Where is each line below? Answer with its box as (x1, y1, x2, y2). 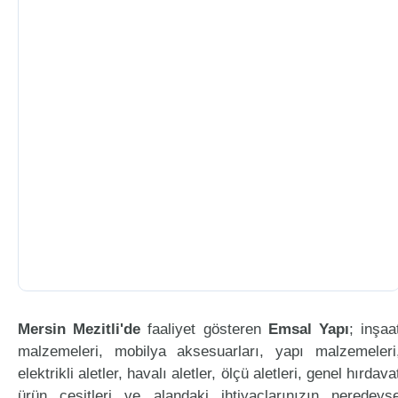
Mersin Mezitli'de (18, 321, 141, 338)
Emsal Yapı (267, 321, 349, 338)
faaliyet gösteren (140, 321, 268, 338)
